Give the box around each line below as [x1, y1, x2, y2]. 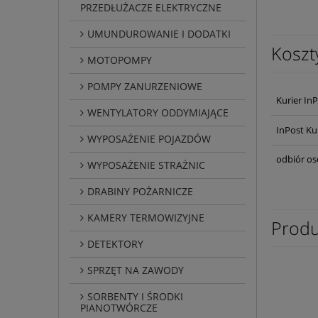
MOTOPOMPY [87, 53, 152, 67]
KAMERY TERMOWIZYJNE [87, 210, 204, 224]
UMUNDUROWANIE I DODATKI [87, 26, 231, 40]
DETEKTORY [87, 236, 143, 251]
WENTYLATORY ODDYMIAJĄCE [87, 105, 229, 119]
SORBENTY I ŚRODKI [87, 289, 183, 303]
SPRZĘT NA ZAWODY [87, 263, 184, 277]
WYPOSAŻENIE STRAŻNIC [87, 158, 205, 172]
